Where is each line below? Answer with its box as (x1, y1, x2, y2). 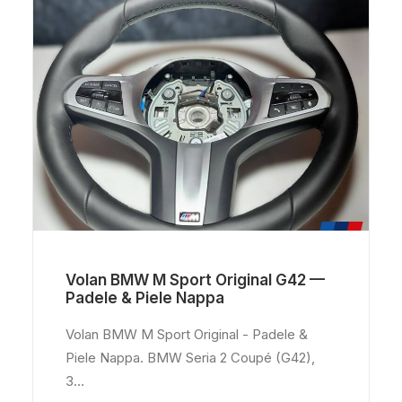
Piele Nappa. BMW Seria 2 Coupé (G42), (66, 349, 315, 366)
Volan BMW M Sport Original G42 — (66, 271, 325, 289)
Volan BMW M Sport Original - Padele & (66, 326, 308, 343)
